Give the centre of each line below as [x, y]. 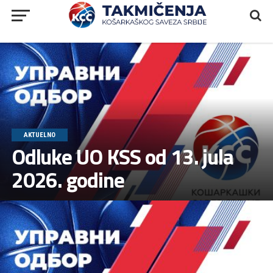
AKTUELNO [39, 135]
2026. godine [68, 179]
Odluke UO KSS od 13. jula [122, 156]
